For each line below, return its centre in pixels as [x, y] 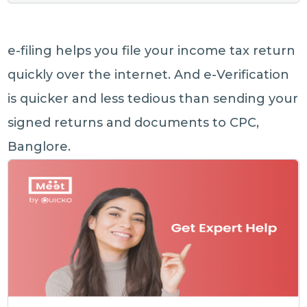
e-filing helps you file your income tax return [152, 50]
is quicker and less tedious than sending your [153, 98]
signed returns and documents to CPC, [134, 122]
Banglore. [39, 146]
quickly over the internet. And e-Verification [149, 74]
